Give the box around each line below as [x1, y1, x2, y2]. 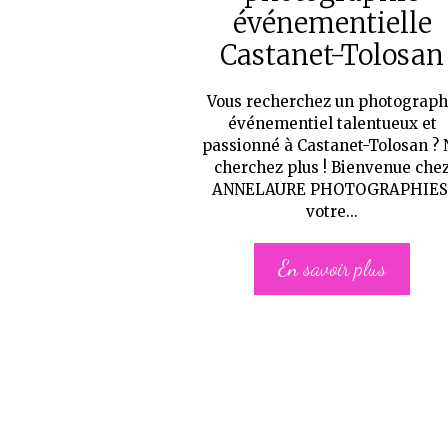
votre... [306, 202, 359, 221]
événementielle [232, 6, 432, 40]
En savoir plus [278, 256, 387, 282]
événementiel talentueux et [227, 114, 437, 133]
